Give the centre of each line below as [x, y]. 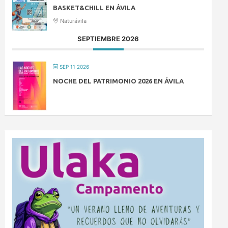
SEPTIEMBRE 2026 [108, 38]
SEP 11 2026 [74, 66]
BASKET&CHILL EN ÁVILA [94, 7]
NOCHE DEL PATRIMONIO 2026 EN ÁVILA [119, 81]
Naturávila [73, 21]
